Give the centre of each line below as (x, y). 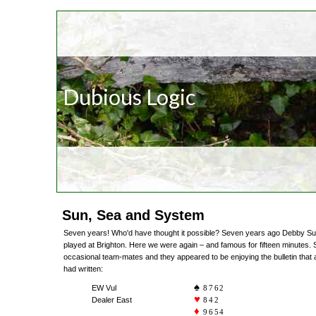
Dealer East (112, 300)
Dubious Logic (129, 97)
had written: (83, 269)
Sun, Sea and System (133, 215)
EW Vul (104, 288)
